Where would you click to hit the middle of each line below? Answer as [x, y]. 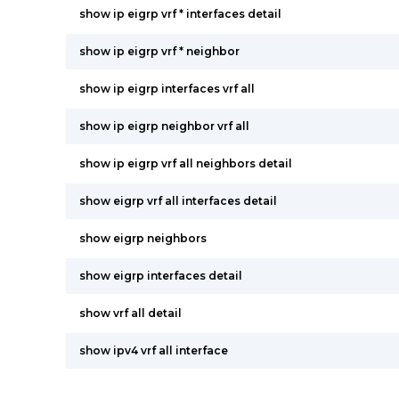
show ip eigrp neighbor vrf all [164, 126]
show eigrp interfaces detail [161, 276]
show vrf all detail [130, 313]
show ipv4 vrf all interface [154, 350]
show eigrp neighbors [143, 238]
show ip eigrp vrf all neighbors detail [186, 163]
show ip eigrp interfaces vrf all [167, 89]
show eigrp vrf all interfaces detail [178, 201]
